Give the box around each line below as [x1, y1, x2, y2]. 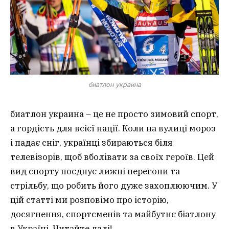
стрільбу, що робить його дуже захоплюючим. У [10, 179, 217, 191]
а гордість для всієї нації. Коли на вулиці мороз [10, 122, 216, 134]
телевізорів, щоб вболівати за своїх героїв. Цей [10, 151, 214, 163]
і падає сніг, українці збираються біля [10, 136, 173, 148]
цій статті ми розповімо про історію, [10, 194, 169, 205]
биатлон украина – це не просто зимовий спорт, [10, 108, 218, 120]
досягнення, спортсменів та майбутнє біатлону [10, 208, 216, 220]
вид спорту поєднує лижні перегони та [10, 165, 180, 177]
